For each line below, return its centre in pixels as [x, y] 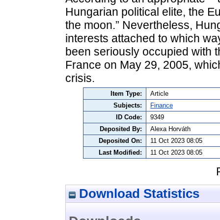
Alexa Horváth [170, 129]
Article [159, 94]
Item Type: [126, 94]
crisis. [80, 78]
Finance [162, 106]
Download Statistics [137, 193]
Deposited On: [120, 141]
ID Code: [129, 117]
